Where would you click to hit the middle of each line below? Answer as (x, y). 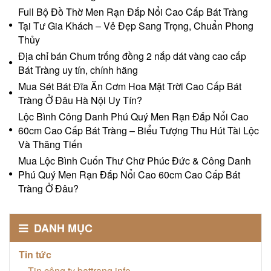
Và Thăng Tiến (50, 144)
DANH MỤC (62, 228)
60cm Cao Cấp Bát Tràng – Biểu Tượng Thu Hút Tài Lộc (139, 130)
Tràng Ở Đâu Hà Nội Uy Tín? (80, 100)
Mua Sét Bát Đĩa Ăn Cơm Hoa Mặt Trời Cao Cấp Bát (130, 86)
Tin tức (35, 254)
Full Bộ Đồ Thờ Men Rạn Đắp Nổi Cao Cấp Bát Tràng (133, 11)
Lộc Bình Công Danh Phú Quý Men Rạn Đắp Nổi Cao (133, 116)
